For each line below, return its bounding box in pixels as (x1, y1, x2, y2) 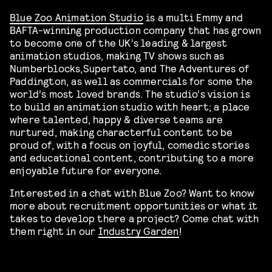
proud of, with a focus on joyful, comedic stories (10, 137, 250, 151)
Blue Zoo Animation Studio (10, 10, 143, 23)
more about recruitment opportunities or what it (10, 198, 258, 211)
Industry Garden (98, 223, 179, 237)
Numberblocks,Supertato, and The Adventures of (10, 61, 250, 74)
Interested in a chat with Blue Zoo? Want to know (10, 185, 255, 199)
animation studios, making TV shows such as (10, 48, 225, 61)
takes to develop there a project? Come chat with (10, 211, 259, 224)
